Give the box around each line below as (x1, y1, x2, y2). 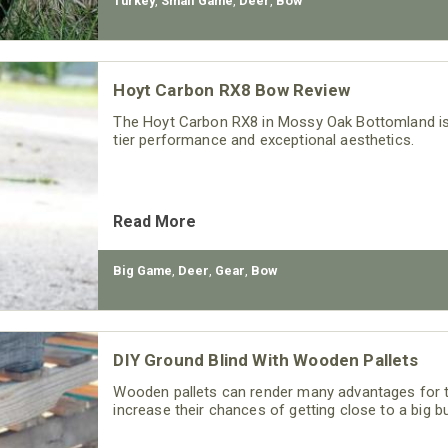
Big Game (113, 263, 173, 278)
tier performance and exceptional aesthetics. (113, 131, 415, 149)
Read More (113, 212, 197, 231)
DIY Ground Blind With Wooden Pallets (113, 350, 419, 370)
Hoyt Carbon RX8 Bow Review (113, 80, 350, 100)
